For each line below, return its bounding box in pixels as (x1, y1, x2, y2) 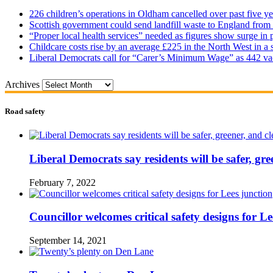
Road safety (5, 107, 45, 116)
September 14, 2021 (29, 235, 107, 246)
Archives (5, 79, 40, 90)
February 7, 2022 (29, 177, 96, 188)
